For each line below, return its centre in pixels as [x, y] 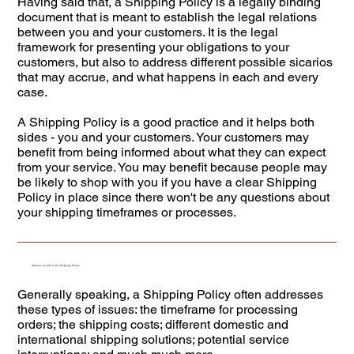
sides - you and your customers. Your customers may [164, 137]
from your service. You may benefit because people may [173, 167]
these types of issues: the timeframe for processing [158, 310]
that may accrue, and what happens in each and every [168, 77]
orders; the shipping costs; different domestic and [153, 325]
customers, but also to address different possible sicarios [175, 62]
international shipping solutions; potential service [154, 340]
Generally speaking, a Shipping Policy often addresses [171, 295]
